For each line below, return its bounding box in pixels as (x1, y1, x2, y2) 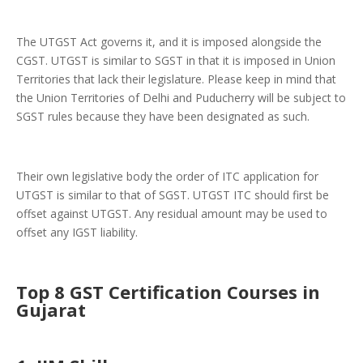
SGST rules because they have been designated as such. (16, 109, 310, 125)
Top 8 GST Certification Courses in (16, 280, 320, 305)
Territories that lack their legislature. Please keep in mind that (16, 71, 336, 88)
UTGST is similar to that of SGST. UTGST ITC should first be (16, 187, 329, 203)
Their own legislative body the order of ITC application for (16, 169, 318, 185)
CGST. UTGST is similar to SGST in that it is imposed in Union (16, 53, 335, 69)
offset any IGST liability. (16, 224, 138, 241)
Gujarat (16, 297, 86, 322)
